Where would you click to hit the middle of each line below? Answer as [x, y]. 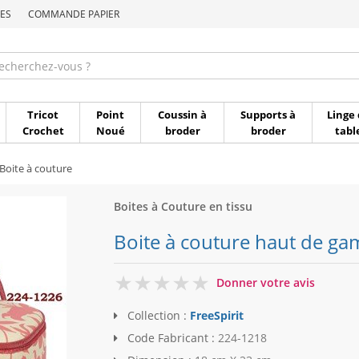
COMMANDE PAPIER [74, 14]
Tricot [43, 115]
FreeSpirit [216, 316]
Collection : [157, 316]
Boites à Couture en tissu [183, 206]
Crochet [43, 131]
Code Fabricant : [171, 338]
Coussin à [182, 115]
